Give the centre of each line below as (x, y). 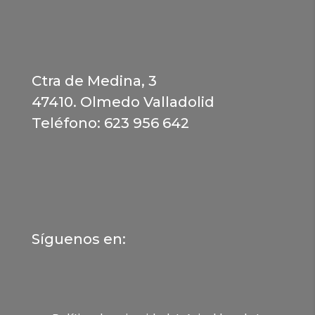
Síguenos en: (78, 239)
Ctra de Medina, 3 (94, 81)
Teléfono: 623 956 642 (110, 123)
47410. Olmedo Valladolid (123, 102)
